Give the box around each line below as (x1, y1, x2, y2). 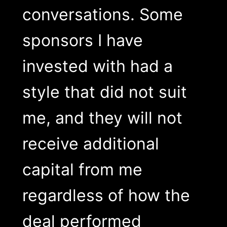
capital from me (22, 159, 142, 179)
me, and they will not (22, 107, 182, 128)
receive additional (22, 133, 159, 154)
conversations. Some (22, 4, 183, 24)
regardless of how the (22, 185, 190, 205)
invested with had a (22, 56, 173, 76)
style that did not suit (22, 82, 187, 102)
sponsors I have (22, 30, 143, 50)
